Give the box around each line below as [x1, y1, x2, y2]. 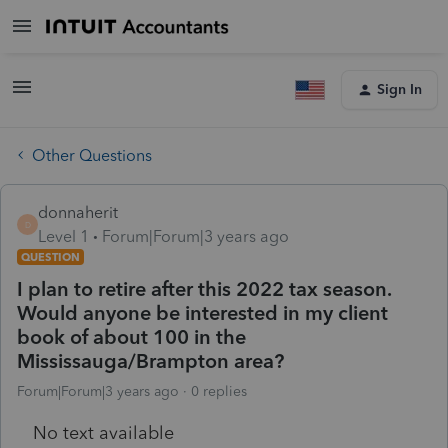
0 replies [191, 382, 247, 400]
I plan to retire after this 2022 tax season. [17, 276, 391, 301]
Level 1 [38, 226, 89, 246]
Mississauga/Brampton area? [17, 348, 284, 373]
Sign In [377, 81, 422, 98]
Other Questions [32, 145, 152, 165]
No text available [33, 421, 174, 444]
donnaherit [38, 202, 118, 222]
